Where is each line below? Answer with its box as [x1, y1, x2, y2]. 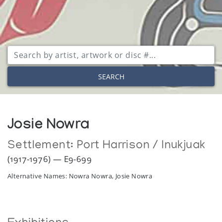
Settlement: [7, 139, 77, 153]
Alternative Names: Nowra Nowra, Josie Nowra [7, 171, 153, 181]
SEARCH [98, 71, 124, 81]
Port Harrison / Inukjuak [76, 139, 206, 153]
